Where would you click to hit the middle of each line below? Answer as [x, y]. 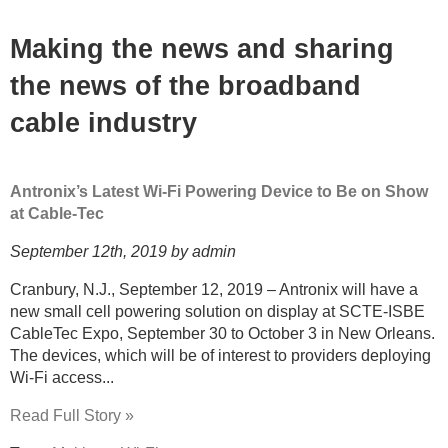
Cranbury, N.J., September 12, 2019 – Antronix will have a [214, 289]
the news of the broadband [185, 86]
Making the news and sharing [202, 49]
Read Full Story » [72, 415]
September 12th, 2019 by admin [123, 251]
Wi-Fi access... [62, 377]
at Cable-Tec [57, 213]
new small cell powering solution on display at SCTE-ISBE [217, 311]
